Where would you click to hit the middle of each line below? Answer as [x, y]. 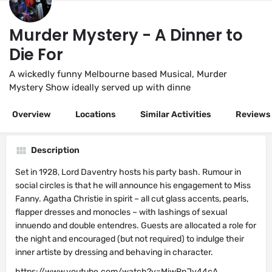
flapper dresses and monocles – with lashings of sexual [121, 212]
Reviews [253, 114]
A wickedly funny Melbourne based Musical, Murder [118, 74]
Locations [96, 114]
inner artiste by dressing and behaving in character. [114, 252]
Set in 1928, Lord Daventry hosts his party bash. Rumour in [128, 172]
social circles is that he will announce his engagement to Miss [133, 185]
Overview [32, 114]
